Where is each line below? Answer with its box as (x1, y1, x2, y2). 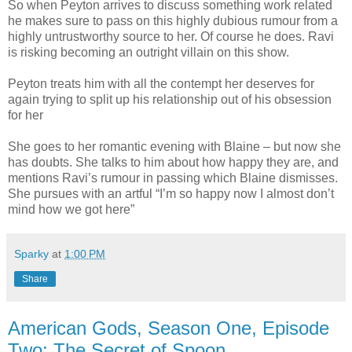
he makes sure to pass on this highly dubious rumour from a (8, 14, 338, 28)
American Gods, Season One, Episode (8, 317, 329, 339)
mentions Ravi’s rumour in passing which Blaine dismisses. (8, 171, 338, 185)
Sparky (14, 247, 49, 261)
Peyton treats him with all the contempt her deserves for (8, 77, 314, 91)
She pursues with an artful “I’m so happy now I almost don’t (8, 187, 334, 201)
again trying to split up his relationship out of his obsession (8, 93, 332, 107)
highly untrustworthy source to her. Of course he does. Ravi (8, 30, 334, 44)
